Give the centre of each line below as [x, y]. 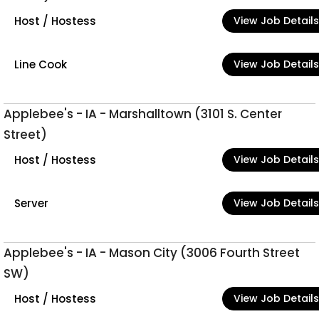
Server [31, 203]
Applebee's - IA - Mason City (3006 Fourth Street [152, 253]
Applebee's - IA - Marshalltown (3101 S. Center [143, 114]
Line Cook [41, 64]
